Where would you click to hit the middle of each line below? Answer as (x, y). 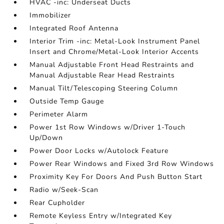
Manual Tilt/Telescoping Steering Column (104, 88)
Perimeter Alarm (59, 114)
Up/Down (46, 138)
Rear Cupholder (57, 203)
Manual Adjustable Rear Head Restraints (102, 75)
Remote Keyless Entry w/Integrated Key (101, 216)
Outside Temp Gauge (67, 101)
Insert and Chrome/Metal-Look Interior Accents (114, 52)
